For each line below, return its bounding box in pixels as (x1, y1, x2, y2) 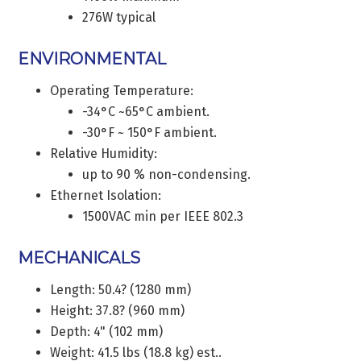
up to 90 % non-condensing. (82, 166, 251, 182)
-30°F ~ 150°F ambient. (82, 124, 218, 140)
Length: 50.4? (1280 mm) (50, 281, 192, 297)
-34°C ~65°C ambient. (82, 103, 210, 119)
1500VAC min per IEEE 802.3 (82, 208, 244, 224)
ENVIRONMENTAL (18, 48, 167, 68)
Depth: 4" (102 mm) (50, 323, 164, 339)
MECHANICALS (18, 247, 141, 268)
